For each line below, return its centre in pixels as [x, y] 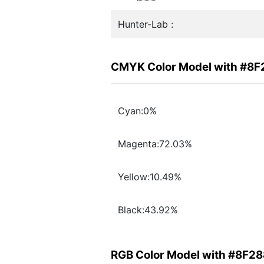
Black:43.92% [148, 210]
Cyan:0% [137, 111]
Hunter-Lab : [146, 24]
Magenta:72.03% [155, 144]
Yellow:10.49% [150, 177]
